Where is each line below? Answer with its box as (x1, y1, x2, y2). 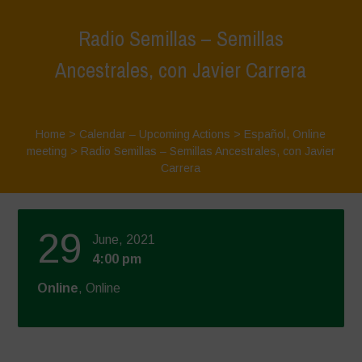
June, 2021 (92, 233, 156, 246)
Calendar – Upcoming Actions (79, 128, 231, 141)
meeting (26, 145, 67, 158)
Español (244, 128, 287, 141)
